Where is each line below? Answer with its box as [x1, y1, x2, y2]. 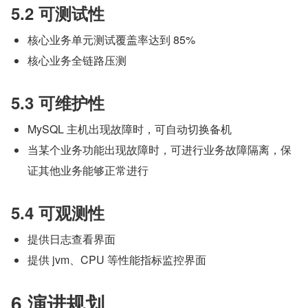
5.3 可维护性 [11, 90, 104, 114]
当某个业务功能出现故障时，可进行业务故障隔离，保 [27, 141, 291, 157]
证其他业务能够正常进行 [27, 162, 148, 178]
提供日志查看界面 [27, 230, 115, 247]
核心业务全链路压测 [27, 52, 126, 68]
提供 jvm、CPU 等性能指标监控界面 [27, 251, 206, 267]
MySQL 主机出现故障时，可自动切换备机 [27, 120, 232, 137]
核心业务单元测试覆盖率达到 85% [27, 31, 195, 47]
